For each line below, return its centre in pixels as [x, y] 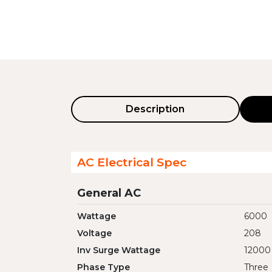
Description [155, 109]
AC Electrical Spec [132, 162]
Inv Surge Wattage [119, 250]
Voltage [94, 233]
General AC [109, 193]
